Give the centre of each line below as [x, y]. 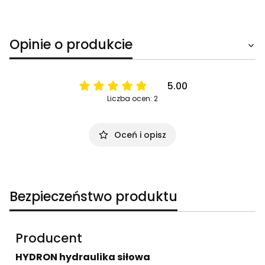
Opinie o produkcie [71, 44]
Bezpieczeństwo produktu [93, 196]
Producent [49, 238]
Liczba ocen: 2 [132, 98]
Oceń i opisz [140, 135]
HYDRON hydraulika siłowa [83, 257]
